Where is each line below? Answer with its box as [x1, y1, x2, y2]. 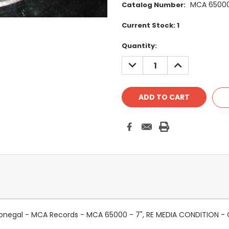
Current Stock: [122, 20, 177, 31]
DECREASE [125, 56, 163, 67]
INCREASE [170, 56, 206, 67]
